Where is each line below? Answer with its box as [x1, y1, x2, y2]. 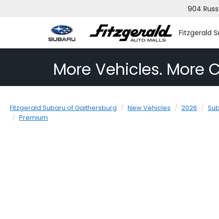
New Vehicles [128, 103, 171, 113]
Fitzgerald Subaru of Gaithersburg [10, 103, 117, 113]
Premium [19, 113, 48, 123]
